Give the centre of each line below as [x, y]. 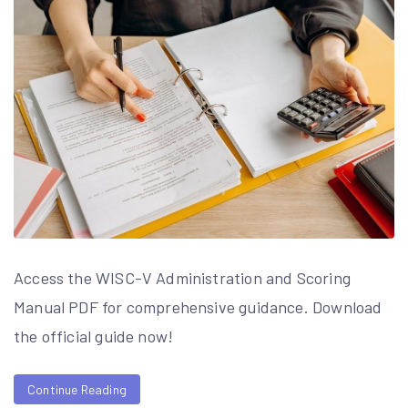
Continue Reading [77, 390]
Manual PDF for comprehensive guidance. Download [198, 307]
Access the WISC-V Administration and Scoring [182, 278]
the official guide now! [94, 337]
